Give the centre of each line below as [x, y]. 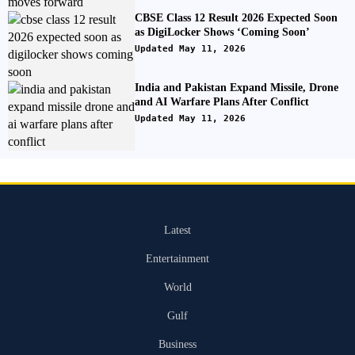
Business [177, 344]
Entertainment [177, 259]
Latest [177, 230]
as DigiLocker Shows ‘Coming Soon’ [222, 32]
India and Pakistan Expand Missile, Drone [237, 88]
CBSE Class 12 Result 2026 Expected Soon [236, 18]
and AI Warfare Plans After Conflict [222, 102]
